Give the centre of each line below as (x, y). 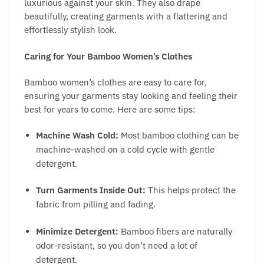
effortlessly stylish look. (70, 30)
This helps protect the (192, 190)
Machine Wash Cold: (78, 136)
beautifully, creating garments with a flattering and (126, 16)
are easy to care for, (168, 82)
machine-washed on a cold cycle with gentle (125, 150)
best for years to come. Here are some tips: (110, 109)
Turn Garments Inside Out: (92, 190)
